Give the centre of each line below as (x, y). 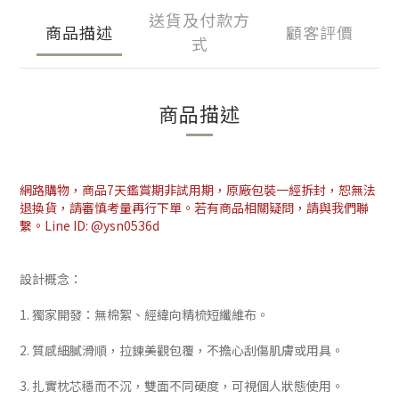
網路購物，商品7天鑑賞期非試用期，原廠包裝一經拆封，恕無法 (198, 190)
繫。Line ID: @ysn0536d (90, 225)
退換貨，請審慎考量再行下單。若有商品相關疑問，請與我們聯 (194, 208)
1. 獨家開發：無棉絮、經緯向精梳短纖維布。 (144, 314)
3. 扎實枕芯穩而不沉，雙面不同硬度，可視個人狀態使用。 (182, 386)
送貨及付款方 (199, 20)
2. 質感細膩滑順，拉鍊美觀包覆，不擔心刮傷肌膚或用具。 (182, 350)
